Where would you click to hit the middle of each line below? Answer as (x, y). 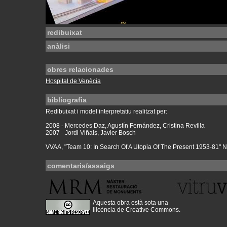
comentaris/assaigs (81, 166)
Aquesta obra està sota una (130, 203)
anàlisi (59, 46)
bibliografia (67, 100)
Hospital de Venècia (73, 81)
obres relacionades (80, 69)
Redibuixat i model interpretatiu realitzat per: (106, 111)
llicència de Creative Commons (136, 210)
